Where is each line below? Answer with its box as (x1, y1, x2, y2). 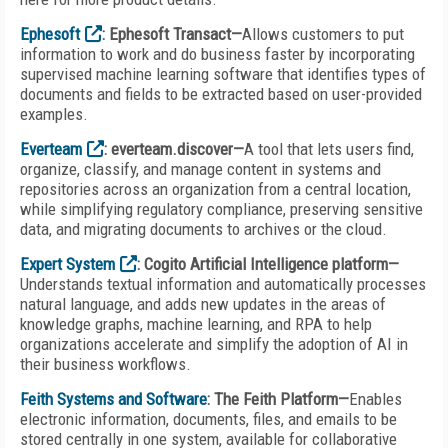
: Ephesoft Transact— (102, 24, 242, 44)
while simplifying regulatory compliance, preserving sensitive (20, 199, 423, 219)
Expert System (20, 254, 115, 274)
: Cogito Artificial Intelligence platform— (137, 254, 399, 274)
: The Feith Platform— (207, 389, 349, 409)
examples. (20, 104, 88, 124)
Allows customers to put (242, 24, 404, 44)
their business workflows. (20, 354, 191, 374)
